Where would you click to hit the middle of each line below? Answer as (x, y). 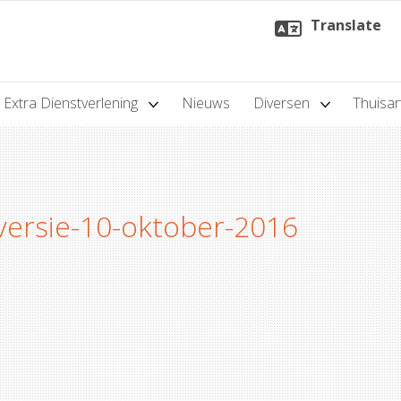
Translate (346, 25)
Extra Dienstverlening (73, 103)
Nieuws (205, 103)
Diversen (283, 103)
